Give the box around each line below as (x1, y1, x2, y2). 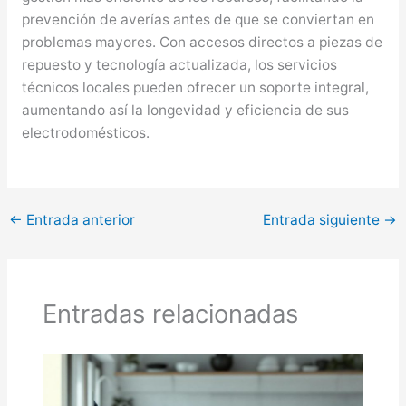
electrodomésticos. (21, 123, 150, 141)
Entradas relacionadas (43, 297, 299, 329)
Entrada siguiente (262, 211, 383, 229)
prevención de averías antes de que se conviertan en (21, 10, 374, 28)
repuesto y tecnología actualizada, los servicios (21, 55, 337, 73)
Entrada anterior (23, 211, 136, 229)
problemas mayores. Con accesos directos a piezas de (21, 33, 382, 51)
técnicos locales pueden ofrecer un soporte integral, (21, 78, 369, 96)
